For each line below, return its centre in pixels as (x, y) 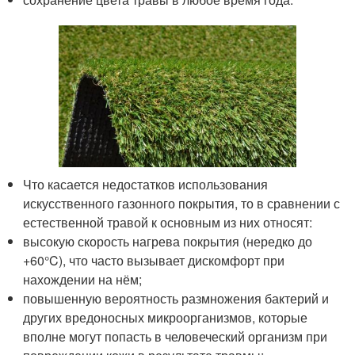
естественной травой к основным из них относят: (168, 222)
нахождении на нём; (83, 279)
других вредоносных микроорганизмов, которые (166, 317)
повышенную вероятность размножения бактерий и (176, 298)
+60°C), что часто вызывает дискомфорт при (154, 260)
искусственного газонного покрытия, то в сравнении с (182, 203)
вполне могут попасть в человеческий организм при (176, 336)
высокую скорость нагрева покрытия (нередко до (168, 241)
